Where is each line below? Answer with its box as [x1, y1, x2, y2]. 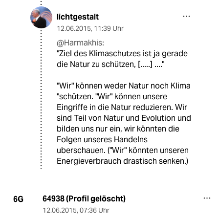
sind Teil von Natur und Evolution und [57, 113, 191, 124]
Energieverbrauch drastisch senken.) [57, 156, 188, 167]
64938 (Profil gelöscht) [42, 194, 126, 204]
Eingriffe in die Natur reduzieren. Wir [57, 102, 187, 113]
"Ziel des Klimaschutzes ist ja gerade [57, 48, 188, 59]
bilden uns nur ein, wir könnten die [57, 124, 179, 134]
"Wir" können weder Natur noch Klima [57, 81, 191, 91]
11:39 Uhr [94, 24, 124, 33]
